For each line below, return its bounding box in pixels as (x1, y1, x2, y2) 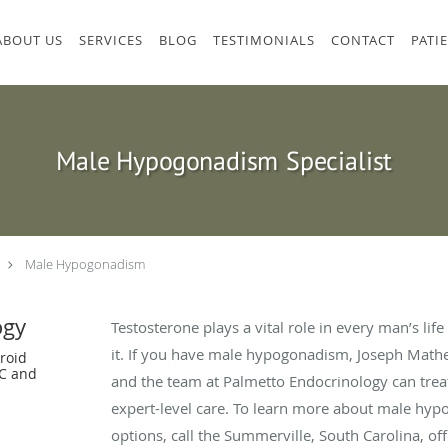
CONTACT (331, 31, 395, 49)
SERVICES (79, 31, 143, 49)
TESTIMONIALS (213, 31, 315, 49)
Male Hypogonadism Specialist (56, 144, 392, 177)
